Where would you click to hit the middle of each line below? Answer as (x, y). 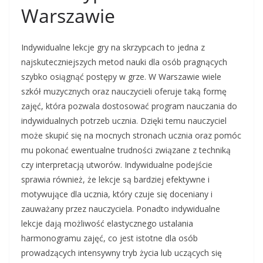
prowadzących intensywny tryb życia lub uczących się (122, 253)
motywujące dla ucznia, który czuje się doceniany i (117, 194)
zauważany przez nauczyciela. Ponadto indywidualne (121, 209)
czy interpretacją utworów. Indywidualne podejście (117, 165)
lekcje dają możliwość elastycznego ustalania (107, 224)
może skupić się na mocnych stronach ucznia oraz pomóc (131, 136)
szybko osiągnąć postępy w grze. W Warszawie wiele (121, 77)
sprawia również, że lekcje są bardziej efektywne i (115, 180)
